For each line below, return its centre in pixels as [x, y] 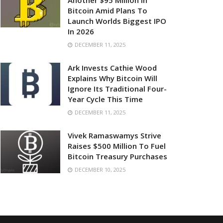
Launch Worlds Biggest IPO [117, 21]
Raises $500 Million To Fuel [117, 146]
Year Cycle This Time [105, 99]
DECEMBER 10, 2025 [99, 169]
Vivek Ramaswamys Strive [114, 135]
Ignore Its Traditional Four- [117, 89]
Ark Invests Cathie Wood [112, 68]
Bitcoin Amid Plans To [108, 10]
